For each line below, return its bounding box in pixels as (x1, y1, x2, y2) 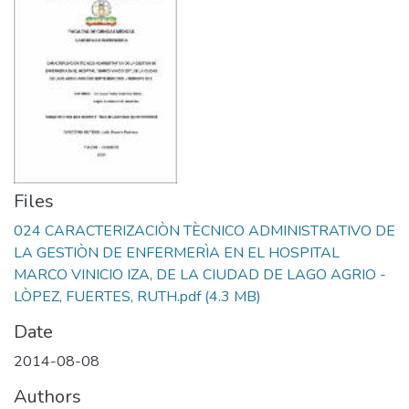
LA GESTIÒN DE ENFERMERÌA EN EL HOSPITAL (14, 243, 340, 263)
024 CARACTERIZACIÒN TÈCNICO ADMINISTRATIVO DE (14, 221, 395, 241)
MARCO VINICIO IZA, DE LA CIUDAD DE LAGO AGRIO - (14, 265, 386, 285)
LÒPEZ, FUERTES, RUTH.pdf (14, 287, 201, 307)
